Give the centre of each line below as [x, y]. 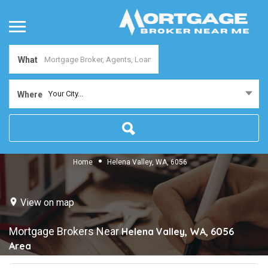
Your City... [66, 94]
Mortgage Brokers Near [65, 232]
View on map [47, 202]
